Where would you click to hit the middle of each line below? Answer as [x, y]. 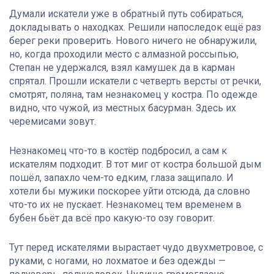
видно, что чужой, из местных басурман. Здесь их [123, 108]
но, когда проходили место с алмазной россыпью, [124, 54]
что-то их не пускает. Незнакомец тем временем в [125, 205]
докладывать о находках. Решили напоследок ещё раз [135, 28]
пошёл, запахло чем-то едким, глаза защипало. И [121, 178]
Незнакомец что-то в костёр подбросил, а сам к [118, 151]
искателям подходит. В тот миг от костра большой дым [135, 165]
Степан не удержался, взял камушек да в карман [122, 68]
